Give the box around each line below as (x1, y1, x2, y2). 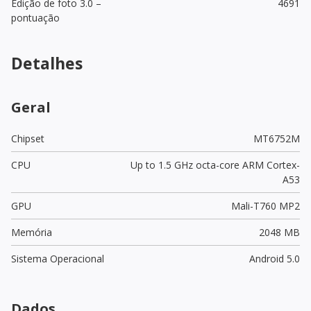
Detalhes (11, 51, 83, 74)
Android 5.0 (249, 251, 300, 265)
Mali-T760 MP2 (230, 199, 300, 212)
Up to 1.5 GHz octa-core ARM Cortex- (130, 158, 300, 171)
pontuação (11, 10, 60, 24)
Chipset (11, 131, 44, 145)
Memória (11, 225, 52, 239)
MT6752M (253, 131, 300, 145)
